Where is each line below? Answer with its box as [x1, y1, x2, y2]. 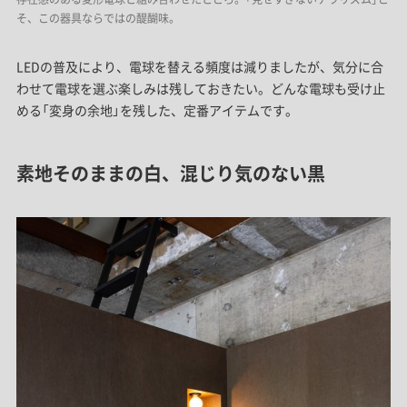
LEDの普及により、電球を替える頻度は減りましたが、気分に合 [15, 57, 383, 76]
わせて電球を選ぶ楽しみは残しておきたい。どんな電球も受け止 [15, 79, 385, 98]
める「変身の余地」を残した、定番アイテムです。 [15, 101, 298, 120]
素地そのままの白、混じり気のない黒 [15, 160, 325, 187]
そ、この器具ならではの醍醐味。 [15, 10, 180, 27]
